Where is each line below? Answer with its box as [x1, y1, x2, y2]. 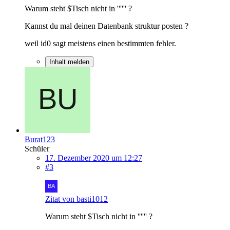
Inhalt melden [49, 57, 89, 66]
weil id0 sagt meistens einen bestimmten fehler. [25, 39, 176, 48]
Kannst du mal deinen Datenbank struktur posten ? [25, 21, 188, 30]
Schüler [25, 144, 49, 153]
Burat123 [25, 135, 55, 144]
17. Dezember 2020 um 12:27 [45, 153, 142, 162]
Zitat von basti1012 [45, 194, 108, 203]
